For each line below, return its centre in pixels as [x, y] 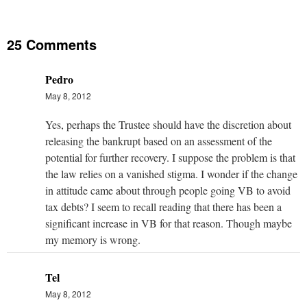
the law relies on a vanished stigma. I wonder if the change [171, 173]
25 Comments [52, 44]
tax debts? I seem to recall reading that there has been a [163, 206]
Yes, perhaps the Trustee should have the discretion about [168, 124]
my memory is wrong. [93, 239]
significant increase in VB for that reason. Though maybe [169, 223]
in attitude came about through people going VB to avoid [168, 190]
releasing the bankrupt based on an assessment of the [159, 140]
